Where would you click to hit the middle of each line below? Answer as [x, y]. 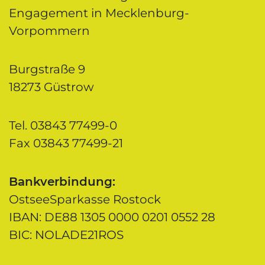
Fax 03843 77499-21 [66, 143]
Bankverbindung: [62, 181]
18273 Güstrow [51, 87]
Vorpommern [49, 30]
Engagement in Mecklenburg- [99, 13]
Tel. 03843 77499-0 [63, 125]
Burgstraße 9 [47, 69]
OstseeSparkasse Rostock [85, 199]
